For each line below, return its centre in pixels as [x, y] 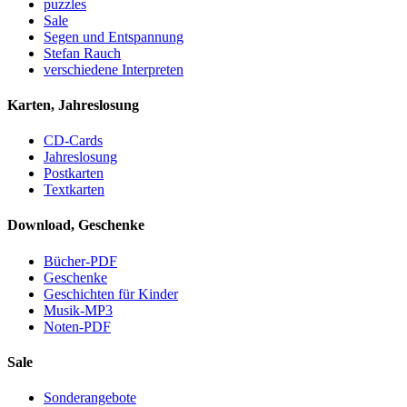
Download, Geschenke [76, 225]
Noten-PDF [77, 326]
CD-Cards [73, 141]
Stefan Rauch [82, 53]
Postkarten [74, 174]
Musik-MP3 [78, 310]
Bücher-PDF [80, 261]
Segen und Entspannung [114, 36]
